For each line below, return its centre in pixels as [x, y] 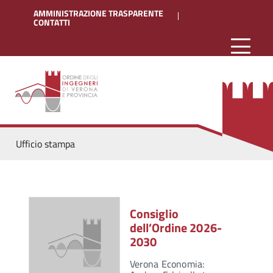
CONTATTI [52, 23]
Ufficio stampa [45, 144]
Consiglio [154, 214]
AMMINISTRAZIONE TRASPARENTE [98, 13]
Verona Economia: [167, 264]
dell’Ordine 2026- [175, 228]
